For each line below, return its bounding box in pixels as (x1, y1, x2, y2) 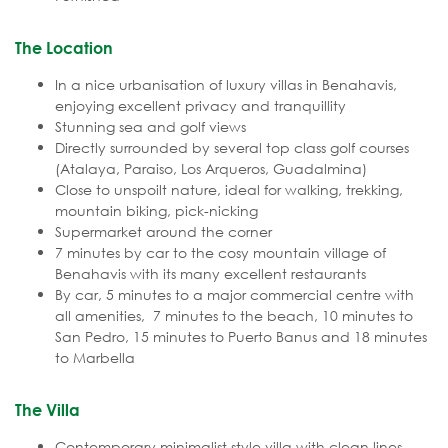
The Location (15, 38, 113, 58)
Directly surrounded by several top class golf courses (55, 138, 409, 158)
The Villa (15, 400, 80, 420)
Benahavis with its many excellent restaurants (55, 264, 366, 284)
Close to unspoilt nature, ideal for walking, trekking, (55, 180, 403, 200)
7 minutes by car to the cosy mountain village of (55, 243, 386, 263)
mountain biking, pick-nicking (55, 201, 258, 221)
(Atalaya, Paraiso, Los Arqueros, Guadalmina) (55, 159, 367, 179)
